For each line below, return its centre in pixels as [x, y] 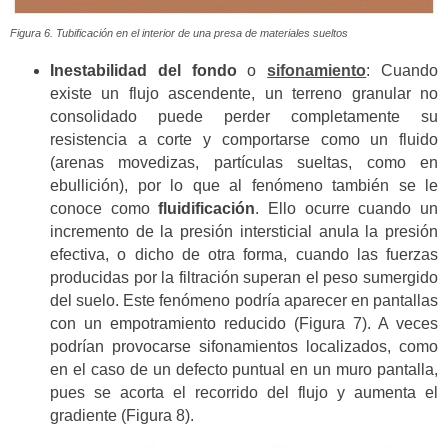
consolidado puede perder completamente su [244, 116]
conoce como [104, 208]
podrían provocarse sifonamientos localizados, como [244, 346]
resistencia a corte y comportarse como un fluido [244, 139]
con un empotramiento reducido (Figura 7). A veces [244, 323]
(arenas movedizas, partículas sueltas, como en [244, 162]
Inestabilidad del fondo [143, 70]
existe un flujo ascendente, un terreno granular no [244, 93]
